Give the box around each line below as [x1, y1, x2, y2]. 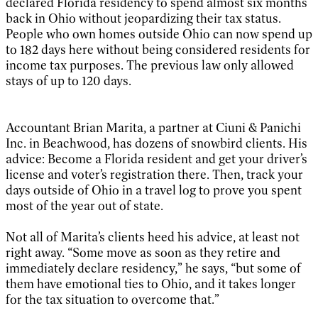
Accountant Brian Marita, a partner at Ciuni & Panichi [6, 119, 301, 136]
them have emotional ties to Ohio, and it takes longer [6, 275, 296, 292]
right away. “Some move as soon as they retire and [6, 244, 280, 261]
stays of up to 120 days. [6, 72, 131, 89]
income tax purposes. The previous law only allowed [6, 57, 294, 73]
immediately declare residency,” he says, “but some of [6, 260, 301, 276]
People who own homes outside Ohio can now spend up [6, 26, 312, 42]
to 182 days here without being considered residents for [6, 41, 310, 57]
